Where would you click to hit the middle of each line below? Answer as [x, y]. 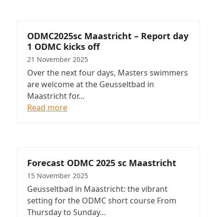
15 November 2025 [57, 176]
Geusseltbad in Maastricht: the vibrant [97, 189]
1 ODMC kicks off [63, 47]
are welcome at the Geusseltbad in [90, 85]
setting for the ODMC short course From [101, 201]
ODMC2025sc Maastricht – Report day [108, 36]
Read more [47, 108]
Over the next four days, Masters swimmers [107, 73]
